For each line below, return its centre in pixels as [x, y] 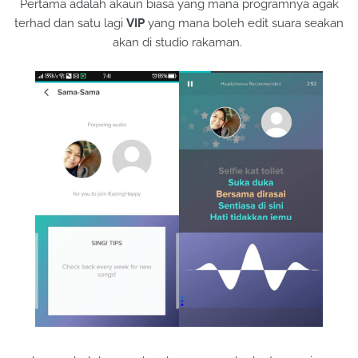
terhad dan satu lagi [70, 23]
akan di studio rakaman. [179, 42]
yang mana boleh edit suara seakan [244, 23]
